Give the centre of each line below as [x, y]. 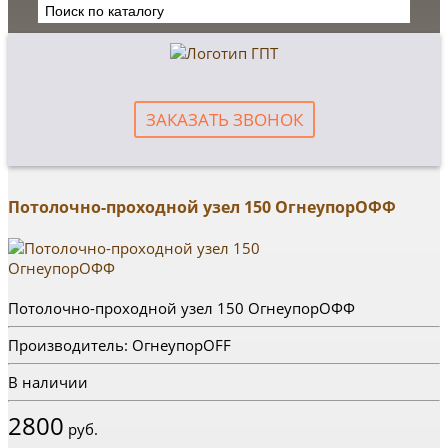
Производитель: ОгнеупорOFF [119, 345]
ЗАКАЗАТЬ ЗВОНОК [224, 119]
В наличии [48, 382]
